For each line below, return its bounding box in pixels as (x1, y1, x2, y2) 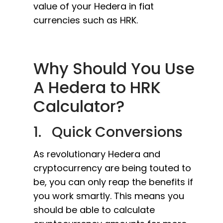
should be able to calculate (33, 204, 155, 216)
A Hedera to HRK (33, 76, 161, 99)
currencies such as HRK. (33, 14, 138, 26)
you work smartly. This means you (33, 190, 184, 202)
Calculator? (33, 95, 124, 117)
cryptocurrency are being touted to (33, 162, 191, 174)
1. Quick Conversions (33, 122, 183, 142)
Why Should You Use (33, 57, 195, 80)
